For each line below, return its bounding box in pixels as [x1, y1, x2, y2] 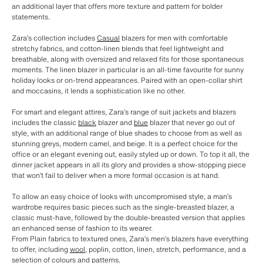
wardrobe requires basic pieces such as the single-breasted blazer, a [12, 202, 234, 212]
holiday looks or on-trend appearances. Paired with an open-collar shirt [12, 75, 242, 85]
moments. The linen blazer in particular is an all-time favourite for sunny [12, 65, 244, 75]
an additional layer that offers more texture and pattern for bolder [12, 1, 222, 11]
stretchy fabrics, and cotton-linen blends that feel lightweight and [12, 43, 224, 53]
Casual [97, 33, 120, 43]
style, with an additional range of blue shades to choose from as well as [12, 128, 242, 138]
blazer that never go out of [148, 117, 235, 127]
